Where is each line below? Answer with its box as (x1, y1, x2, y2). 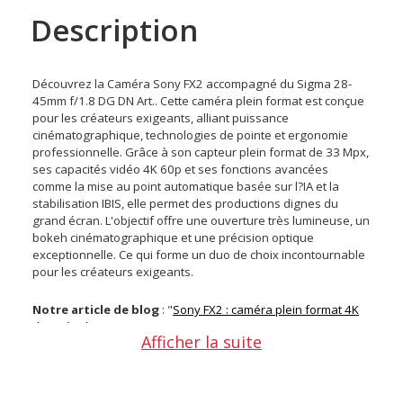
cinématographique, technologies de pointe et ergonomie (32, 127, 349, 144)
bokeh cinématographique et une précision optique (32, 229, 315, 246)
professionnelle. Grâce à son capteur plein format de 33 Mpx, (32, 144, 370, 161)
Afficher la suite (141, 331, 262, 354)
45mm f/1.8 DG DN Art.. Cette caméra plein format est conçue (32, 93, 365, 110)
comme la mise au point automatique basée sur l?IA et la (32, 178, 340, 195)
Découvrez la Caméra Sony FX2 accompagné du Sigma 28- (32, 76, 353, 93)
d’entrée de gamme (32, 318, 140, 336)
